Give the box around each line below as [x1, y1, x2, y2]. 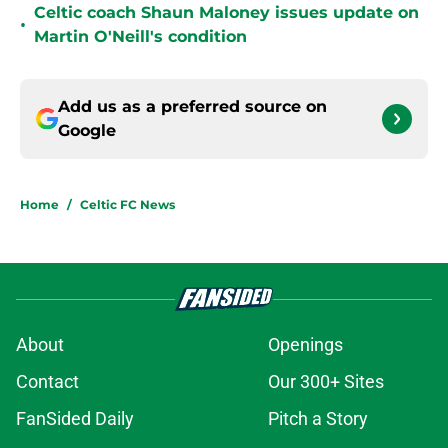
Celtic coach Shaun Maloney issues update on [34, 3, 419, 23]
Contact [16, 371, 79, 393]
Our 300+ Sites [268, 371, 384, 393]
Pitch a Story [268, 408, 368, 430]
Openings [268, 334, 343, 356]
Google [58, 121, 116, 141]
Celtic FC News [80, 197, 175, 213]
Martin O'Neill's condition [34, 27, 247, 47]
